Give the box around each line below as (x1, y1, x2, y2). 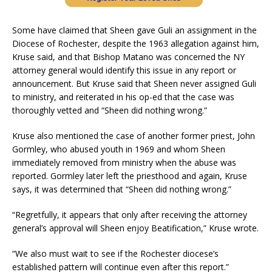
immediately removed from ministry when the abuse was (12, 156, 236, 168)
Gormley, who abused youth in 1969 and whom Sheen (12, 143, 225, 155)
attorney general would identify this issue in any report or (12, 64, 236, 76)
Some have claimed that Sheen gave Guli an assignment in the (12, 24, 257, 36)
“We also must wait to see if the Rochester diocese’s (12, 247, 219, 259)
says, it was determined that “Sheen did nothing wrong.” (12, 183, 231, 195)
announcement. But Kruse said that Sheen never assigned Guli (12, 77, 256, 89)
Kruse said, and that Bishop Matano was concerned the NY (12, 50, 245, 63)
